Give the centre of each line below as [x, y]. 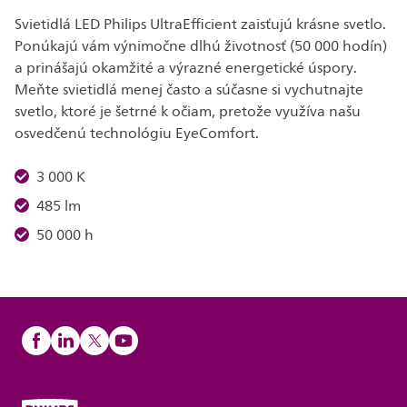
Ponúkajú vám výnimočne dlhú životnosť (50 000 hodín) [201, 46]
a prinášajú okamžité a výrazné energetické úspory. [186, 68]
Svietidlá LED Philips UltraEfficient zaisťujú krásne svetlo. [200, 25]
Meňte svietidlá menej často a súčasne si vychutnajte [189, 90]
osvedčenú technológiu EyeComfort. [137, 134]
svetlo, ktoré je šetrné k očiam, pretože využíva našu [188, 112]
